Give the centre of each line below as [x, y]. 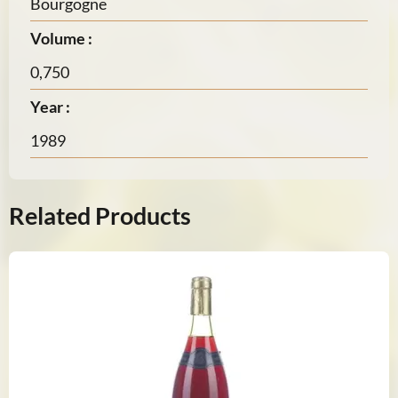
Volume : [61, 38]
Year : [50, 107]
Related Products [100, 215]
